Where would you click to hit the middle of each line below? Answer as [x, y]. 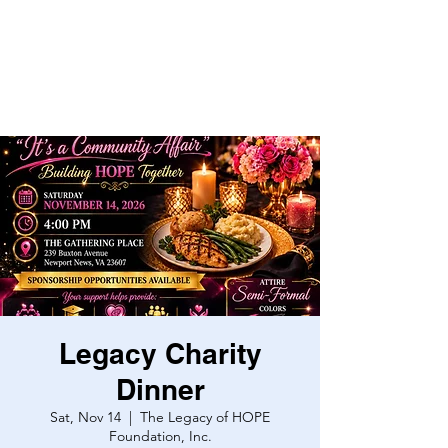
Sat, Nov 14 [85, 417]
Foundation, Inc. [160, 436]
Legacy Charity [160, 353]
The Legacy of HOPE [205, 417]
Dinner [160, 389]
